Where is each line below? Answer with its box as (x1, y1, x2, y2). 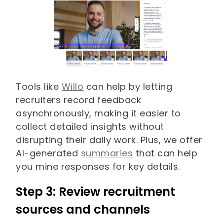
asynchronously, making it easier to (16, 107, 181, 120)
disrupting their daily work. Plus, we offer (16, 134, 203, 147)
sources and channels (16, 201, 150, 218)
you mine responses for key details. (16, 160, 180, 173)
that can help (133, 147, 198, 160)
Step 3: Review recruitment (16, 184, 176, 200)
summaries (80, 147, 133, 160)
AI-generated (16, 147, 81, 160)
